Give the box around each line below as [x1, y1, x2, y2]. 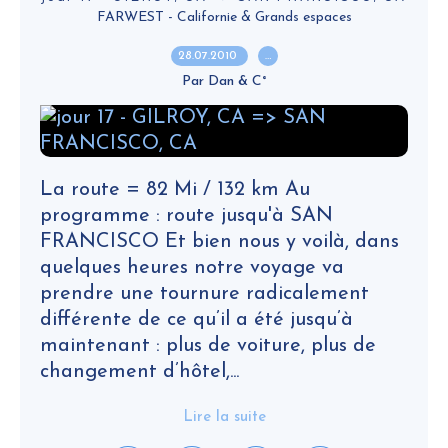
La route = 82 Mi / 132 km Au [40, 180, 310, 200]
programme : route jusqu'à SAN [40, 206, 333, 226]
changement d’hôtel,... [40, 362, 239, 382]
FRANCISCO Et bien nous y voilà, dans [40, 232, 399, 252]
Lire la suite [182, 410, 266, 425]
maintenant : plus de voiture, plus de [40, 336, 376, 356]
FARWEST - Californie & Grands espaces [96, 10, 352, 25]
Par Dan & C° [181, 74, 267, 89]
